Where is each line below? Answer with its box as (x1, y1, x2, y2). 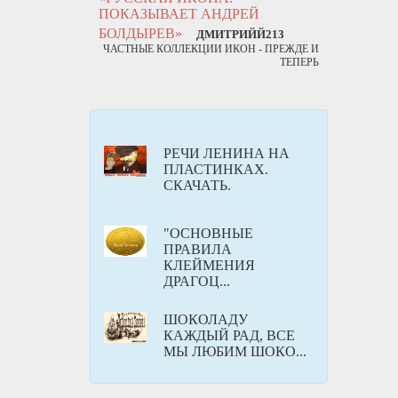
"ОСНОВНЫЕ (163, 226, 253, 241)
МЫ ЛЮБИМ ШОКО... (163, 344, 306, 359)
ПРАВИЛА (163, 242, 232, 257)
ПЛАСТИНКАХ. (163, 162, 268, 177)
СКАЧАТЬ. (163, 178, 231, 193)
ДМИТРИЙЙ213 (196, 28, 284, 41)
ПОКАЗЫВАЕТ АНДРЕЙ (99, 6, 259, 21)
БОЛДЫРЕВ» (99, 26, 186, 41)
